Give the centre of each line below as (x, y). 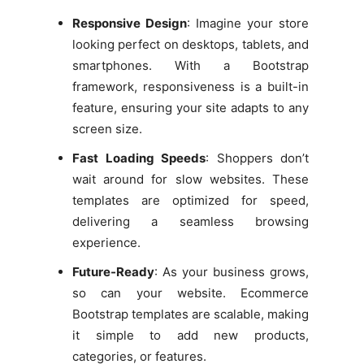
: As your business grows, (232, 271)
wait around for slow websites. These (191, 179)
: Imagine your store (248, 23)
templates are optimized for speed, (191, 200)
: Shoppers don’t (257, 158)
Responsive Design (130, 23)
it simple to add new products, (191, 335)
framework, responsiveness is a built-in (191, 86)
